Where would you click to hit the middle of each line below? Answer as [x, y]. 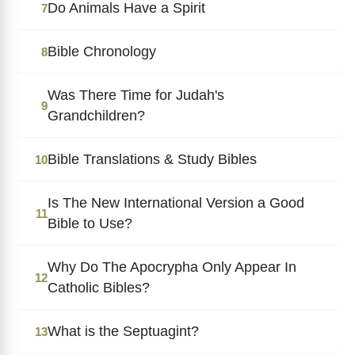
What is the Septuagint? [123, 331]
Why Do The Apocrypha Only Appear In [172, 267]
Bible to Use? [90, 223]
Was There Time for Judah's [136, 95]
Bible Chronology [102, 51]
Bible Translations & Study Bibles [152, 159]
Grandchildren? [96, 115]
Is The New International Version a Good [176, 202]
